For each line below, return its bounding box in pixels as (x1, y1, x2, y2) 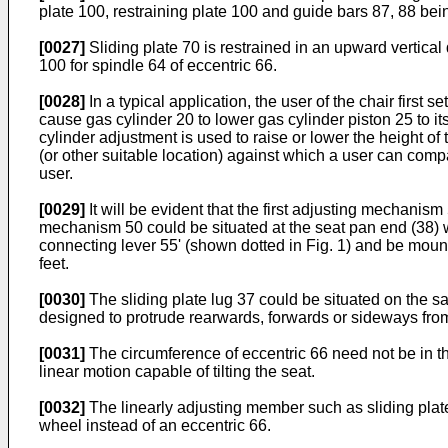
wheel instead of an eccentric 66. (39, 417, 271, 434)
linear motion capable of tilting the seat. (39, 363, 315, 380)
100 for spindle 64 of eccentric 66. (39, 57, 277, 74)
